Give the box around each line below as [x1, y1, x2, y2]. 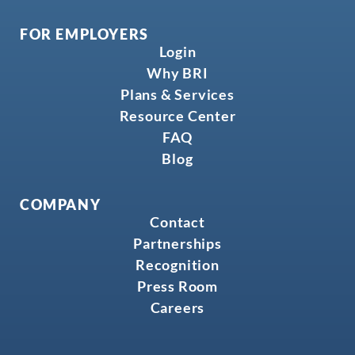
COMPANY [20, 196, 101, 214]
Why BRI [147, 64, 208, 82]
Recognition [136, 256, 219, 274]
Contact [150, 213, 205, 231]
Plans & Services [120, 86, 235, 104]
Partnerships [133, 235, 222, 253]
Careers [150, 299, 205, 317]
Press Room [137, 277, 218, 296]
